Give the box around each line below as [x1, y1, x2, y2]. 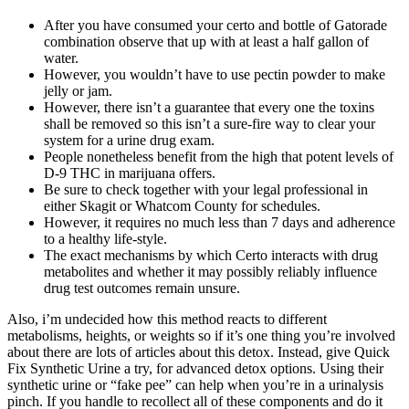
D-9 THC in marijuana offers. [44, 164, 215, 181]
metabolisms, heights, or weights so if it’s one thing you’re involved [7, 327, 395, 343]
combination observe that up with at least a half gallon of [44, 33, 369, 49]
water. [44, 49, 79, 66]
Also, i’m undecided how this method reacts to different [7, 310, 327, 327]
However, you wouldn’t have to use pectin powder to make [44, 66, 385, 82]
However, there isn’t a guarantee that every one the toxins [44, 99, 374, 115]
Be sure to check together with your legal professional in [44, 181, 368, 197]
